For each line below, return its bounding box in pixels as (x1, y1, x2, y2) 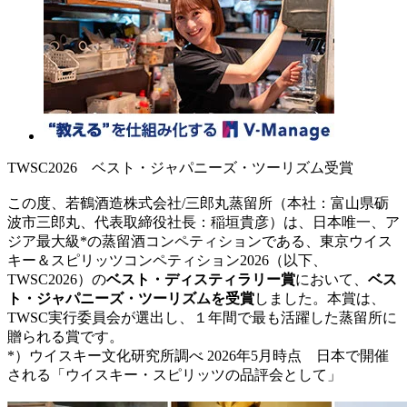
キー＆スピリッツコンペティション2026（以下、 (7, 252, 327, 268)
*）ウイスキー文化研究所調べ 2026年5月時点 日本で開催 (7, 347, 389, 363)
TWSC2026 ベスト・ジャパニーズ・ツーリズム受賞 (7, 159, 353, 175)
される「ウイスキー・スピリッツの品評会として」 (7, 366, 342, 382)
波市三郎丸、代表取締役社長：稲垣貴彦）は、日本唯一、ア (7, 213, 400, 230)
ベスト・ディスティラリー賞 (106, 271, 295, 287)
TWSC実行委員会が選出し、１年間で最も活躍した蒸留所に (7, 309, 397, 325)
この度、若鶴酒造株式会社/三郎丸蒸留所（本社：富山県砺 (7, 194, 389, 211)
